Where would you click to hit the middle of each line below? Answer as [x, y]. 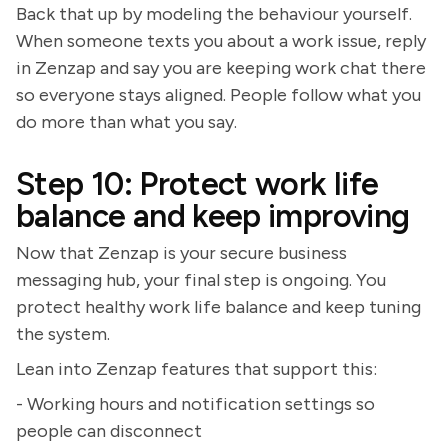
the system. [63, 334]
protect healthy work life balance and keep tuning [218, 307]
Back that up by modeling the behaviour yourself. [214, 14]
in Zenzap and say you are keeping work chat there [221, 68]
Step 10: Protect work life [197, 184]
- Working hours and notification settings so [195, 404]
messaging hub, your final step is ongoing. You [201, 280]
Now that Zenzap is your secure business [181, 253]
